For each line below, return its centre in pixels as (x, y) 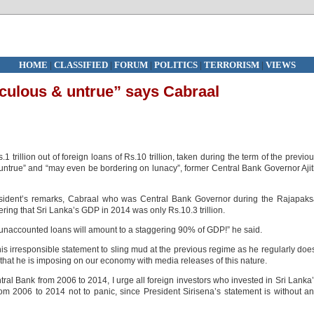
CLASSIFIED (81, 65)
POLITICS (177, 65)
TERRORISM (231, 65)
